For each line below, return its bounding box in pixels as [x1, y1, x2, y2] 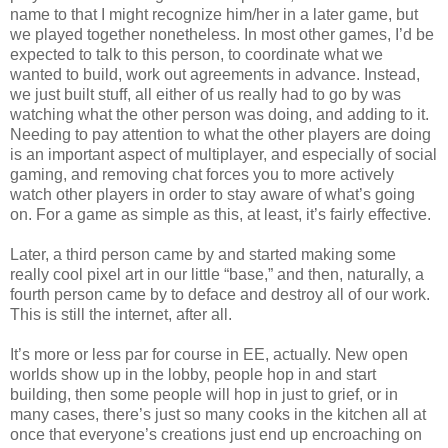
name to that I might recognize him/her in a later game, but [10, 5, 418, 23]
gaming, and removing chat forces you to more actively [10, 165, 394, 183]
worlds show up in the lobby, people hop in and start [10, 365, 376, 383]
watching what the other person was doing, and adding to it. [10, 105, 429, 123]
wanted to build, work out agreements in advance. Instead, [10, 65, 420, 83]
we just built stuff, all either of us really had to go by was [10, 85, 401, 103]
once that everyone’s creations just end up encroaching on [10, 425, 422, 443]
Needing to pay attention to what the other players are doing [10, 125, 431, 143]
